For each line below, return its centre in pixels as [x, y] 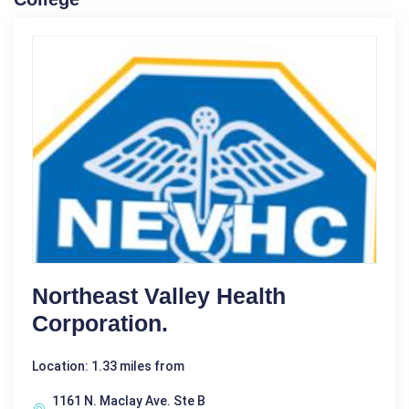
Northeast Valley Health [159, 296]
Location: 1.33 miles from [108, 366]
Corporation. [100, 323]
